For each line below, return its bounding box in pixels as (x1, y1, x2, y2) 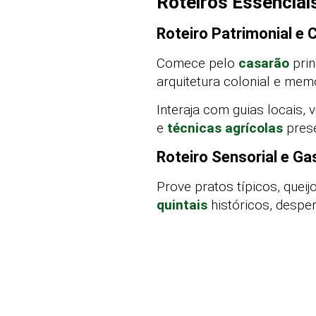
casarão (238, 54, 289, 71)
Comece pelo (157, 54, 238, 71)
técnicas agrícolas (167, 120, 283, 137)
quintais (157, 196, 207, 213)
